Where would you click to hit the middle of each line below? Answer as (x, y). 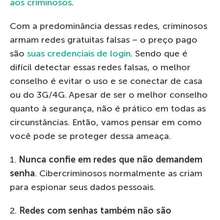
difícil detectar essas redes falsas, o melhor (100, 67)
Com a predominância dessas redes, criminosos (109, 26)
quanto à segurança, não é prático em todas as (108, 109)
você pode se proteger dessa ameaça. (90, 136)
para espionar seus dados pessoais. (82, 187)
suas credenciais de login (79, 54)
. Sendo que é (159, 54)
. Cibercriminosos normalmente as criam (119, 173)
